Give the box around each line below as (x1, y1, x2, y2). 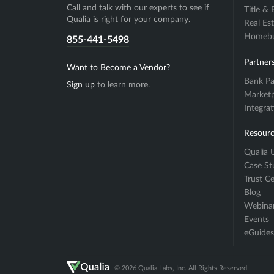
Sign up (66, 80, 95, 89)
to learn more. (94, 80, 150, 89)
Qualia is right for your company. (66, 15, 190, 24)
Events (244, 215, 269, 224)
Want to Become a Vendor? (66, 63, 170, 72)
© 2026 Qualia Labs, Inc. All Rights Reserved (114, 264, 247, 272)
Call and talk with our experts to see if (66, 4, 209, 13)
